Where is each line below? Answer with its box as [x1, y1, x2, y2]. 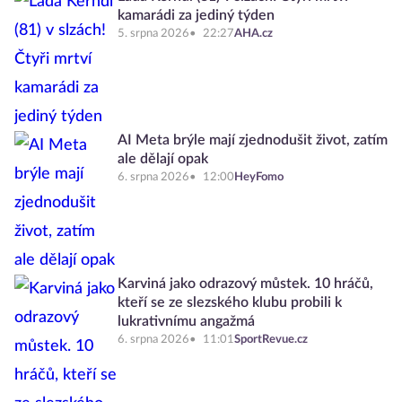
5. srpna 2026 [118, 28, 189, 40]
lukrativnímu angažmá [118, 314, 255, 329]
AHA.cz [234, 28, 273, 40]
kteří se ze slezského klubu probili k [118, 295, 342, 310]
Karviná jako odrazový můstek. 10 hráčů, [118, 276, 373, 292]
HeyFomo [234, 171, 284, 184]
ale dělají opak [118, 152, 208, 167]
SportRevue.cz [234, 334, 308, 346]
